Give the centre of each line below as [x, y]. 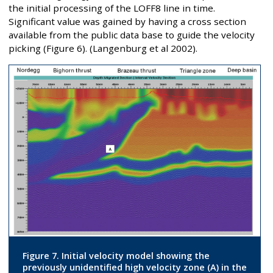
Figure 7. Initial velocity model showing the [116, 255]
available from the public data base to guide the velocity [132, 35]
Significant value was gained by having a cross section [127, 22]
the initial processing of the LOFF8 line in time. [112, 8]
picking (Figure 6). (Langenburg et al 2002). [103, 48]
